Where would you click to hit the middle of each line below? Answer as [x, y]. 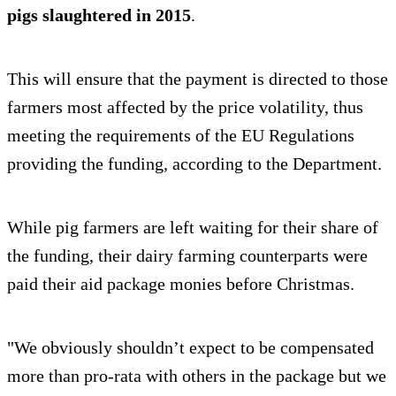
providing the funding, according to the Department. [194, 164]
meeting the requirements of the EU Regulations [181, 136]
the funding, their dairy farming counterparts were [187, 256]
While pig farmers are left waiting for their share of [193, 228]
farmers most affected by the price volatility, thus [185, 107]
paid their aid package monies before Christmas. [181, 284]
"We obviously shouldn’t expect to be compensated [190, 348]
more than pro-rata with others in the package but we [197, 376]
